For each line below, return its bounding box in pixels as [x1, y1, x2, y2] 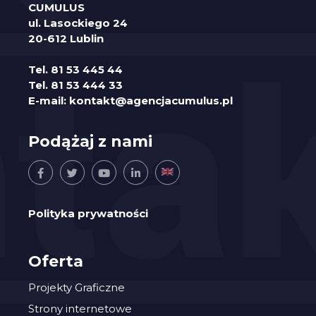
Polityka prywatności [28, 207, 148, 221]
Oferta [28, 252, 83, 272]
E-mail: [28, 94, 69, 108]
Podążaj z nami [28, 132, 152, 152]
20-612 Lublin [28, 31, 104, 45]
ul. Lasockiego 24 [28, 16, 128, 30]
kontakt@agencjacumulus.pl [69, 94, 233, 108]
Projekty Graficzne [28, 281, 125, 295]
